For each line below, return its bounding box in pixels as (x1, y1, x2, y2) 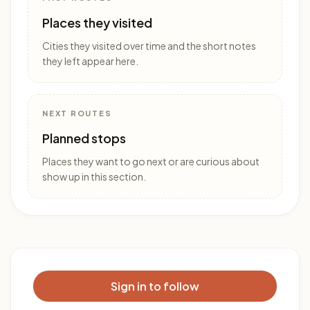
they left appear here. (42, 55, 138, 67)
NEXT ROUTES (42, 109, 112, 118)
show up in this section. (42, 170, 146, 183)
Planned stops (42, 130, 126, 146)
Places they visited (42, 15, 152, 30)
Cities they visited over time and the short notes (42, 39, 256, 52)
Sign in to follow (111, 279, 199, 293)
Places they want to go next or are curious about (42, 155, 259, 167)
